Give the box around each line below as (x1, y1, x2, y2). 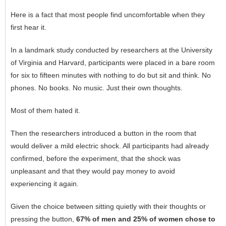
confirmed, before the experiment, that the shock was (11, 154, 181, 163)
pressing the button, (11, 215, 76, 223)
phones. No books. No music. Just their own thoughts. (11, 84, 183, 92)
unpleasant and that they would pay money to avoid (11, 167, 175, 176)
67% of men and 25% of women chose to (76, 215, 215, 223)
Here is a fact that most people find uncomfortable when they (11, 11, 205, 19)
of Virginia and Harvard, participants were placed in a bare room (11, 59, 215, 67)
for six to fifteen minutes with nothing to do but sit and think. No (11, 71, 211, 80)
